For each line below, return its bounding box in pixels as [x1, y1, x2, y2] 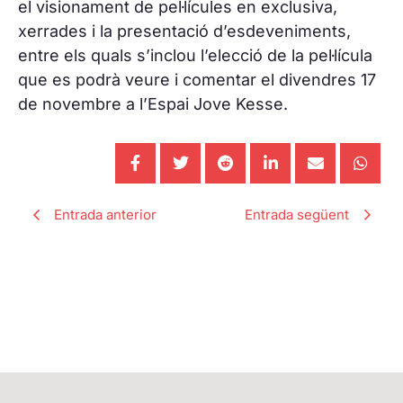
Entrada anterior [54, 205, 157, 223]
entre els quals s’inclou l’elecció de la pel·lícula [18, 45, 372, 65]
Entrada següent [245, 205, 349, 223]
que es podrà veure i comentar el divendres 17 [18, 69, 376, 89]
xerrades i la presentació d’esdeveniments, [18, 21, 351, 40]
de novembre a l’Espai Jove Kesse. [18, 94, 288, 113]
